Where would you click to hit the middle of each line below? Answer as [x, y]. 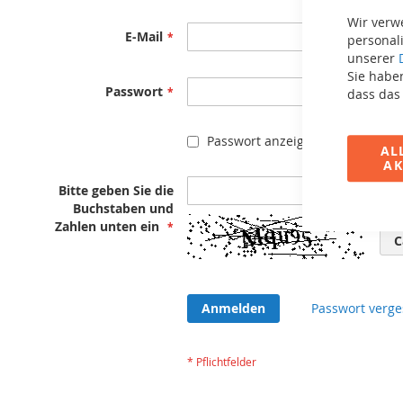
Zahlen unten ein [107, 226]
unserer [373, 58]
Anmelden [234, 308]
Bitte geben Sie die [116, 190]
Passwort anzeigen [263, 140]
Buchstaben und [124, 208]
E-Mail [144, 36]
